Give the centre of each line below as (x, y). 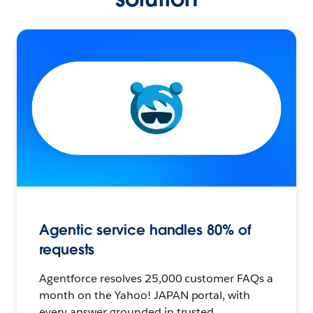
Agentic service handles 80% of (145, 230)
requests (67, 249)
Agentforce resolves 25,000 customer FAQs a (156, 278)
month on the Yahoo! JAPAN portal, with (145, 295)
